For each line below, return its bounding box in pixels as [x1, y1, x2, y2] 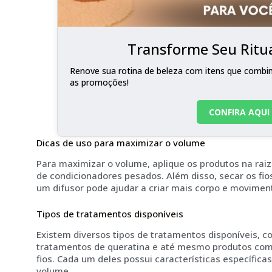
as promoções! [69, 76, 129, 88]
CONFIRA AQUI [208, 106, 270, 118]
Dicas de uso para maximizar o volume [36, 136, 205, 149]
